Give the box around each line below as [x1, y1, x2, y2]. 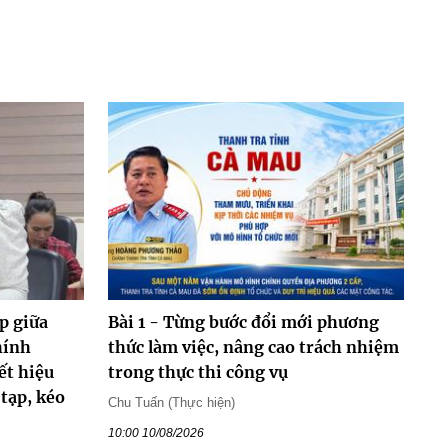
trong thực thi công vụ [107, 361, 288, 382]
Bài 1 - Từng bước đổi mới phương [107, 311, 379, 332]
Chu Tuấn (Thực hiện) [107, 394, 235, 410]
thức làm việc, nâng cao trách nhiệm [107, 336, 399, 357]
